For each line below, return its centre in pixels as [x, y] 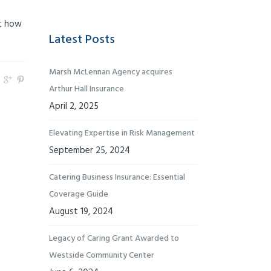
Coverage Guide [79, 194]
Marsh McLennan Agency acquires [111, 72]
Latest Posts [82, 40]
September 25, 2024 [90, 151]
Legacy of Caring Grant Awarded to [114, 239]
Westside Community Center [102, 256]
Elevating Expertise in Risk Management [122, 133]
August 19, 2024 [81, 212]
